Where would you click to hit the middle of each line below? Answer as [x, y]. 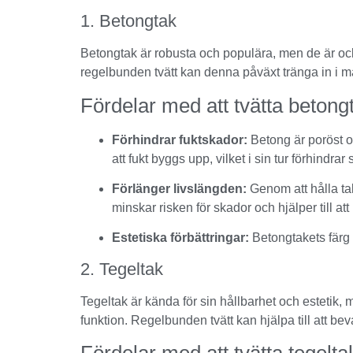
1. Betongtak [128, 21]
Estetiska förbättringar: [180, 238]
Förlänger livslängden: [179, 188]
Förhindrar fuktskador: [180, 139]
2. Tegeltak [122, 269]
